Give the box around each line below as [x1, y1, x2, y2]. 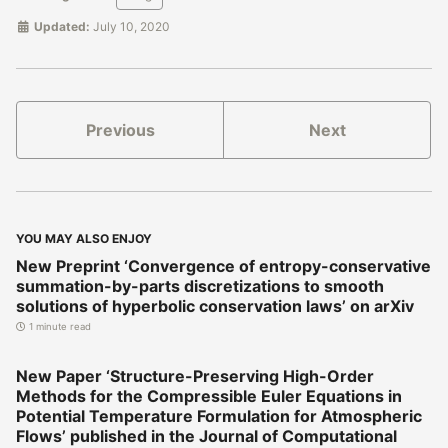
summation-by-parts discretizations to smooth [16, 276, 384, 297]
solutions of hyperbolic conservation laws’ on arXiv [16, 296, 414, 317]
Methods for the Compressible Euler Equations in [16, 386, 402, 407]
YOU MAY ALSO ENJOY [16, 231, 152, 247]
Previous [85, 120, 155, 141]
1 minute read [26, 321, 91, 333]
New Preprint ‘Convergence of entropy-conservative [16, 256, 431, 277]
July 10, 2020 [93, 19, 170, 35]
